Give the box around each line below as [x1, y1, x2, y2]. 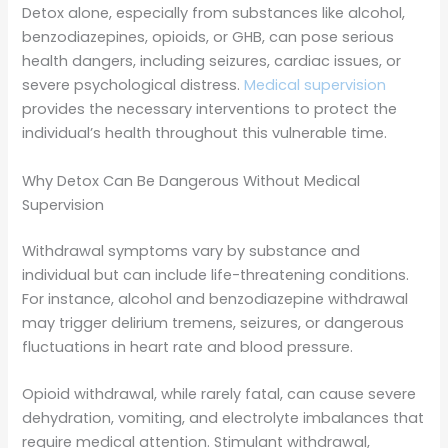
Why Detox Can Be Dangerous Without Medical [22, 170, 361, 191]
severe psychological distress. [22, 75, 245, 96]
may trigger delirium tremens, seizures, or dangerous [22, 312, 405, 333]
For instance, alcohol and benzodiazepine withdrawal [22, 288, 409, 309]
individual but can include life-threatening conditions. [22, 264, 410, 285]
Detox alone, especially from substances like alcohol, [22, 3, 406, 24]
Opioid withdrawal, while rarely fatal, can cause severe [22, 383, 417, 404]
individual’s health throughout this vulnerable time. [22, 123, 388, 144]
